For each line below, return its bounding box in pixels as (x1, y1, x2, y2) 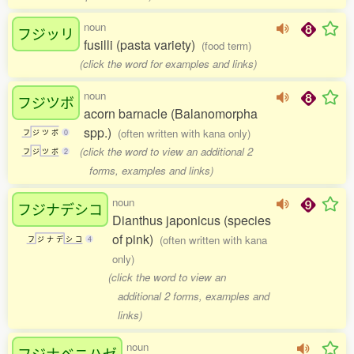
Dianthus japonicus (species (112, 211, 271, 229)
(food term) (201, 38, 251, 53)
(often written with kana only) (118, 126, 250, 141)
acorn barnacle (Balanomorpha (84, 104, 258, 122)
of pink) (112, 230, 160, 248)
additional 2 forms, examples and (117, 288, 269, 303)
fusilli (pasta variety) (84, 36, 201, 54)
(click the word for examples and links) (80, 56, 258, 71)
